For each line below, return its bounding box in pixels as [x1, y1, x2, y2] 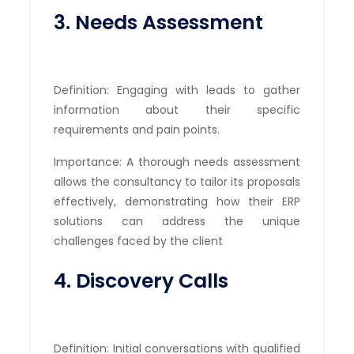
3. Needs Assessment [54, 8, 264, 36]
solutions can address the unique [54, 213, 300, 229]
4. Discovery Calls [54, 266, 229, 295]
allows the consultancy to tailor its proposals [54, 173, 300, 190]
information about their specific [54, 101, 300, 118]
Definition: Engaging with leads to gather [54, 81, 300, 98]
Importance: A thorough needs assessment [54, 153, 300, 170]
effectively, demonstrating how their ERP [54, 193, 300, 209]
